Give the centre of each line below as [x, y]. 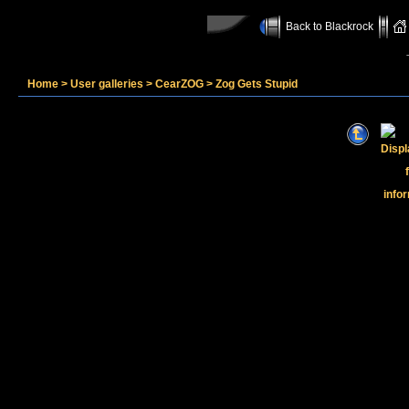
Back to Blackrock [330, 26]
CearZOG [179, 84]
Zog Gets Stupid [257, 84]
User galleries [107, 84]
